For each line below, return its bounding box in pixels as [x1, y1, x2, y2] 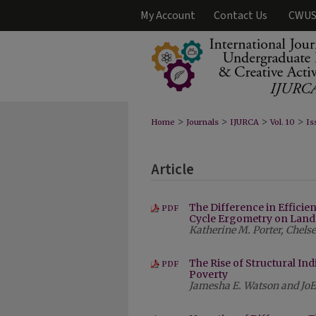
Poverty [189, 268, 228, 281]
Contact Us [213, 8, 267, 23]
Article [151, 159, 194, 180]
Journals [186, 117, 219, 127]
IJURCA [230, 117, 259, 127]
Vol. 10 [270, 117, 295, 127]
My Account [140, 8, 195, 23]
